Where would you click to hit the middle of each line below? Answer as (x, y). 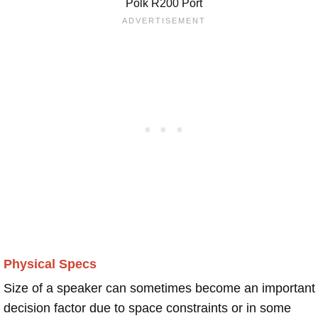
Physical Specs (50, 264)
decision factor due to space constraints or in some (147, 308)
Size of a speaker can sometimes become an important (159, 289)
